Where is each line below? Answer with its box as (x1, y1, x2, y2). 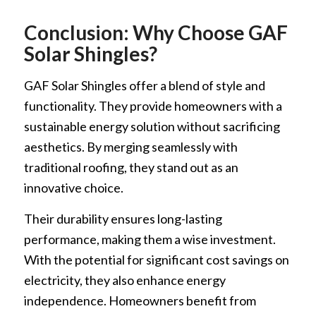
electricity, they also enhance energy (23, 272, 226, 288)
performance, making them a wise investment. (23, 231, 276, 247)
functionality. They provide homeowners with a (23, 97, 282, 114)
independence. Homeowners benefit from (23, 292, 256, 308)
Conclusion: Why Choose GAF (23, 20, 288, 45)
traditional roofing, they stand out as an (23, 159, 238, 175)
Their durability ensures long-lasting (23, 210, 222, 226)
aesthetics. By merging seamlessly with (23, 138, 238, 154)
